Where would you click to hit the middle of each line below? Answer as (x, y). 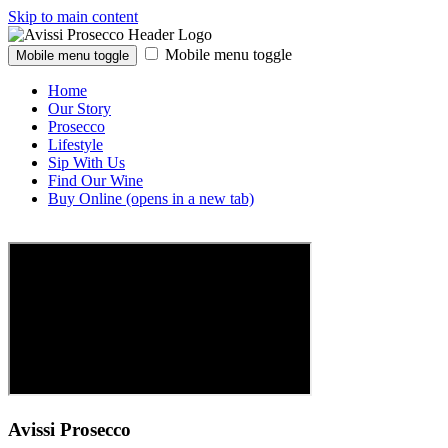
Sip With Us (86, 162)
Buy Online (85, 198)
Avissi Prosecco (69, 429)
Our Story (79, 108)
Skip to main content (73, 16)
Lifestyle (75, 144)
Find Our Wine (95, 180)
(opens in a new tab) (188, 198)
